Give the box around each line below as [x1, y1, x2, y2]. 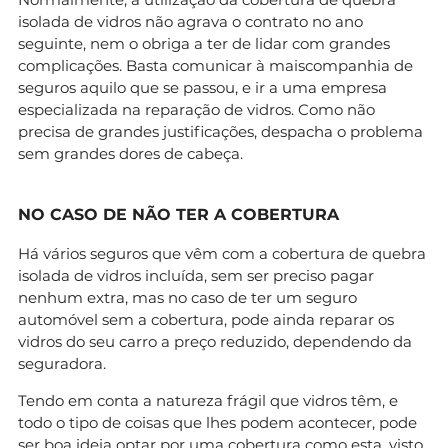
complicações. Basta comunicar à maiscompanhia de [18, 55, 413, 75]
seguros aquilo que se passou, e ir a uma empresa [18, 77, 387, 97]
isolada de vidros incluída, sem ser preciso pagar [18, 265, 374, 285]
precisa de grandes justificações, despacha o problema [18, 121, 423, 141]
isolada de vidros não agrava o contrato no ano [18, 11, 363, 31]
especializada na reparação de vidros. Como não [18, 99, 375, 119]
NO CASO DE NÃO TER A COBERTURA [18, 204, 339, 224]
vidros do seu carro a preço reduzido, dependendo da [18, 331, 412, 351]
